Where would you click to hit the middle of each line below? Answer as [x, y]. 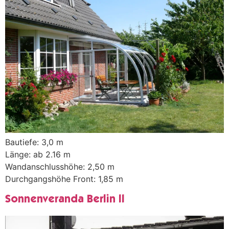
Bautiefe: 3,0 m [34, 142]
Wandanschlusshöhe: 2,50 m [60, 166]
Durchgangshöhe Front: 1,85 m [64, 179]
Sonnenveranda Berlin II [65, 200]
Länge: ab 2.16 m [38, 154]
